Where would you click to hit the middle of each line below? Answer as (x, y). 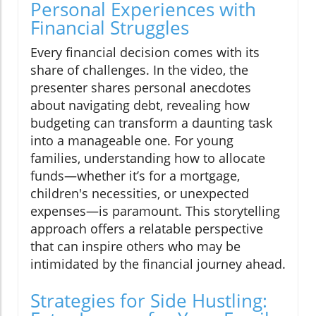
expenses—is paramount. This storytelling (155, 211)
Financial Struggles (110, 28)
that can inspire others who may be (135, 247)
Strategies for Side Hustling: (149, 301)
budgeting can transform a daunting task (151, 123)
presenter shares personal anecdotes (141, 88)
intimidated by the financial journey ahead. (158, 264)
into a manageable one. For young (132, 141)
